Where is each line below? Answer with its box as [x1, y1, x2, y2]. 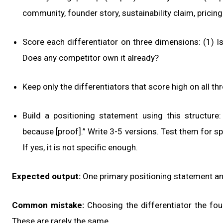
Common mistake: [12, 200, 84, 211]
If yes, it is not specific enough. [22, 142, 138, 153]
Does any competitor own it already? [22, 53, 159, 63]
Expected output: [12, 171, 81, 182]
